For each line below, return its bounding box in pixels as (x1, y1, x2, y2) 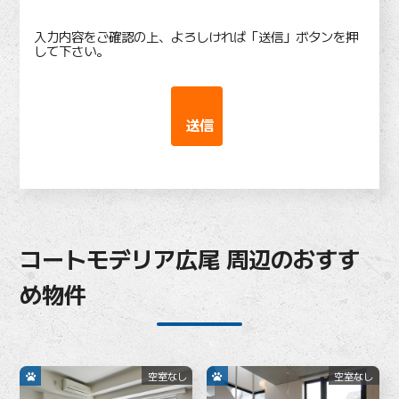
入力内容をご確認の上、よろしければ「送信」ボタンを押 (34, 27, 359, 46)
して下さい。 (34, 41, 110, 61)
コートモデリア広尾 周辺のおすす (20, 241, 361, 274)
